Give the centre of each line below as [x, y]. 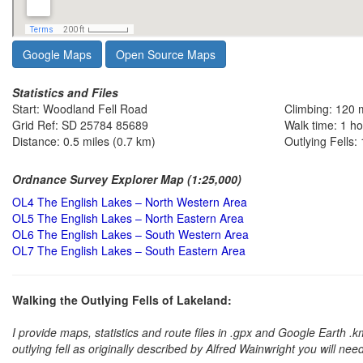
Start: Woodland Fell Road [80, 108]
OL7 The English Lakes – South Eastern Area [129, 250]
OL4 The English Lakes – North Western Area [130, 201]
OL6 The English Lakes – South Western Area [130, 234]
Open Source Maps [166, 54]
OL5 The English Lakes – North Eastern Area [128, 218]
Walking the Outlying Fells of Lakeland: [122, 299]
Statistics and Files [65, 92]
